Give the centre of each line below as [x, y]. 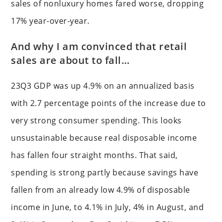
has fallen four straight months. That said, [94, 155]
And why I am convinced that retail [99, 46]
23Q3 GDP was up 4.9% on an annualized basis [103, 85]
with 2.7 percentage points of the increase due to [109, 103]
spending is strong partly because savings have [105, 172]
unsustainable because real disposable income [104, 138]
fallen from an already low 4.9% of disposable [101, 190]
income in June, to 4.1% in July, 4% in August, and [108, 207]
